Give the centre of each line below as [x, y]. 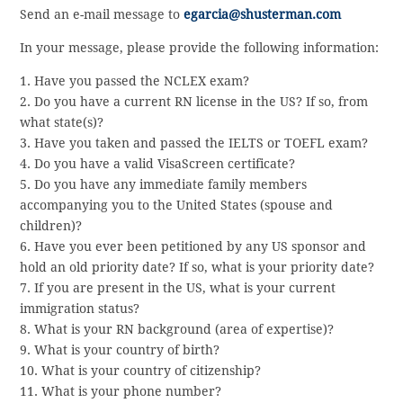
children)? [51, 225]
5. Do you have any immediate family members [164, 184]
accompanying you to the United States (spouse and [177, 205]
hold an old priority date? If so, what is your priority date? [197, 267]
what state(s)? [62, 122]
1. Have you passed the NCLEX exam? [135, 81]
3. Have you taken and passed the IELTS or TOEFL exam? [194, 143]
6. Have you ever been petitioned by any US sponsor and [193, 246]
